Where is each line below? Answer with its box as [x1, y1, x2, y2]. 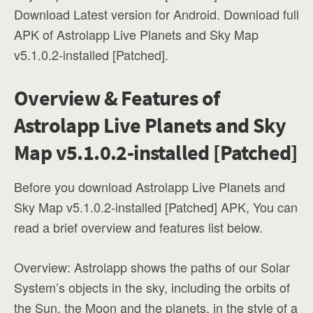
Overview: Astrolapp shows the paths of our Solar [14, 258, 290, 276]
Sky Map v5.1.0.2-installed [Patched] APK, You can [14, 198, 298, 216]
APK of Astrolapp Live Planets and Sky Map [14, 25, 259, 43]
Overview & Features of [14, 85, 220, 111]
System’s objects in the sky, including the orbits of [14, 278, 290, 296]
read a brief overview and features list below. [14, 218, 263, 236]
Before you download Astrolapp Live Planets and [14, 177, 285, 196]
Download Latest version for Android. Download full [14, 5, 299, 23]
